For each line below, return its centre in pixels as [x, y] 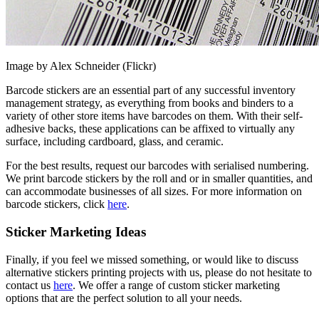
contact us [30, 285]
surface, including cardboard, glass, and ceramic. [116, 142]
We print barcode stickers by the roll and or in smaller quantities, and [159, 179]
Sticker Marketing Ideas [76, 231]
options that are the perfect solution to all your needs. [125, 298]
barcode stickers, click [57, 204]
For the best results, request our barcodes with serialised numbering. [157, 166]
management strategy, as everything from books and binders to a [150, 103]
